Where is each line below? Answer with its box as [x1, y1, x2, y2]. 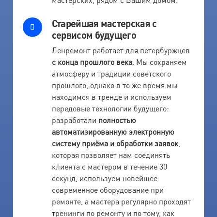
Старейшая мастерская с [51, 16, 157, 30]
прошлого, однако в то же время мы [51, 79, 177, 90]
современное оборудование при [51, 184, 164, 195]
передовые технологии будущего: [51, 103, 169, 113]
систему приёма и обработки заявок [51, 138, 178, 148]
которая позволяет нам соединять [51, 149, 170, 160]
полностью [98, 114, 136, 125]
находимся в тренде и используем [51, 91, 171, 102]
